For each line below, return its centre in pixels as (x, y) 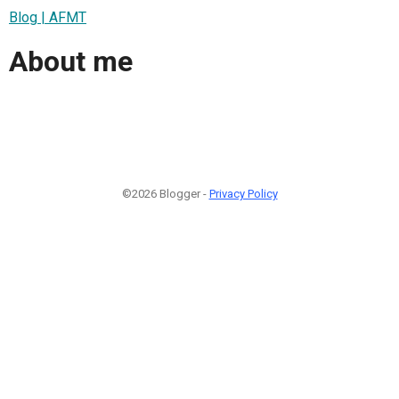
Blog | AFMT (48, 17)
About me (71, 62)
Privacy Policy (243, 193)
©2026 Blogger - (165, 193)
